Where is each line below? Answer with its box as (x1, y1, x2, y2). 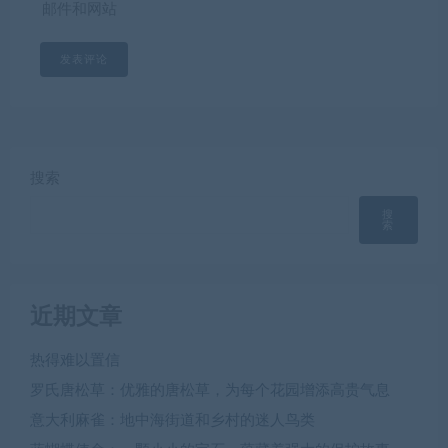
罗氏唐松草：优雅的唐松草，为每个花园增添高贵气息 (30, 383, 390, 399)
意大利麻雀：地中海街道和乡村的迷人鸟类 (30, 413, 315, 429)
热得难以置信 (30, 353, 120, 369)
